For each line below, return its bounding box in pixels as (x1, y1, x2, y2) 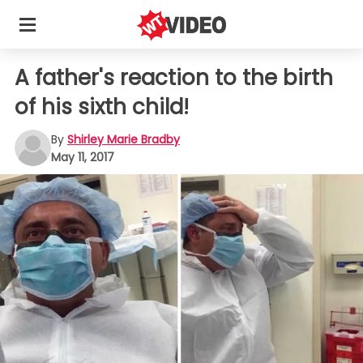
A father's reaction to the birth (15, 63, 333, 92)
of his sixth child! (15, 92, 189, 122)
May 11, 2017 (51, 148, 114, 165)
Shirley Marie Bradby (67, 130, 180, 147)
